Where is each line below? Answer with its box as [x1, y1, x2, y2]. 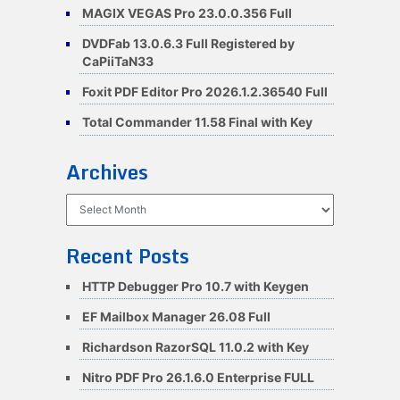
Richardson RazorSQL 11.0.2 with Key [81, 338, 309, 354]
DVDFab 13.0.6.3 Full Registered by [81, 35, 295, 51]
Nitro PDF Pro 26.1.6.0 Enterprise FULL [81, 370, 314, 386]
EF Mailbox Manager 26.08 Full [81, 308, 271, 324]
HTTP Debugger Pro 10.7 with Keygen [81, 278, 309, 294]
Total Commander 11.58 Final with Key [81, 114, 312, 130]
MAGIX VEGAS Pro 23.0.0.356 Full [81, 4, 292, 21]
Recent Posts [65, 239, 189, 271]
